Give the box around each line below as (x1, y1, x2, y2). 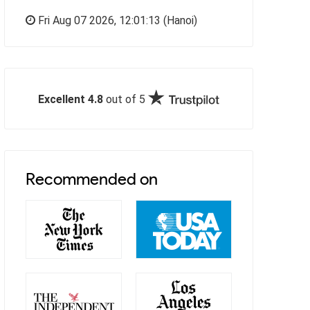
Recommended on (26, 168, 158, 189)
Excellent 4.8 (38, 92, 103, 106)
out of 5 (103, 92, 148, 106)
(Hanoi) (161, 13, 197, 27)
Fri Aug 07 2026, (35, 13, 119, 27)
